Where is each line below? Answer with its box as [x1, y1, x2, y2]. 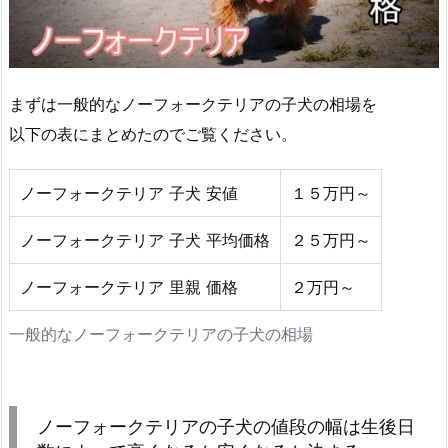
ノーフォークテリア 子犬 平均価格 [20, 230, 270, 251]
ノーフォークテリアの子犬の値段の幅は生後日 [37, 416, 415, 438]
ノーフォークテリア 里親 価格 [20, 277, 238, 298]
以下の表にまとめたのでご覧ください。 [9, 123, 297, 144]
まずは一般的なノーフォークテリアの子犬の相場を [9, 93, 377, 114]
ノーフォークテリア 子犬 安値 [20, 183, 238, 204]
